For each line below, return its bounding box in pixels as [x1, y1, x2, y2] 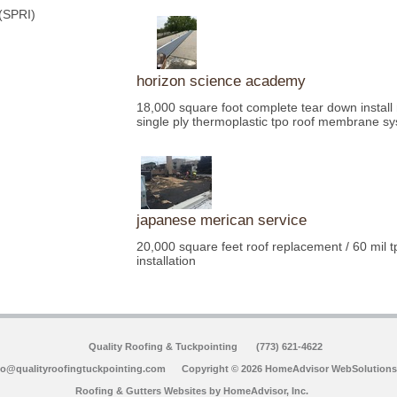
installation [136, 253, 196, 269]
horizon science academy [136, 72, 306, 90]
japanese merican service [136, 212, 307, 230]
